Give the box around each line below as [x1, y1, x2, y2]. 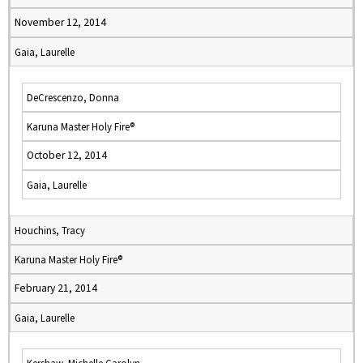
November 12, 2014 [15, 15, 106, 29]
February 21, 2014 [15, 281, 97, 295]
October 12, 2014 [27, 148, 107, 162]
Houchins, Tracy [15, 224, 85, 237]
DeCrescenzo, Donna [27, 91, 119, 104]
